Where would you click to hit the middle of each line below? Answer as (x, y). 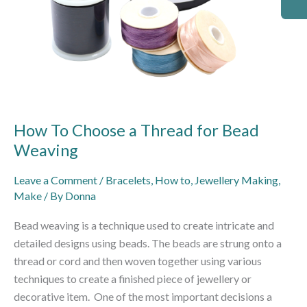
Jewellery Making (236, 180)
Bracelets (128, 180)
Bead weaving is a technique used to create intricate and (144, 225)
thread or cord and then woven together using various (138, 261)
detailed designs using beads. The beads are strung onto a (148, 243)
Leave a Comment (56, 180)
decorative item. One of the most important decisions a (143, 297)
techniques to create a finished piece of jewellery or (133, 279)
